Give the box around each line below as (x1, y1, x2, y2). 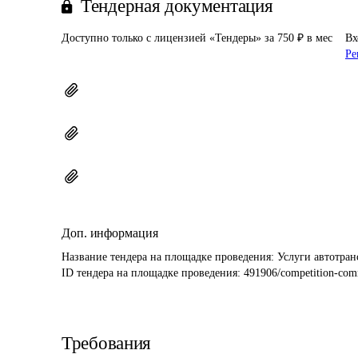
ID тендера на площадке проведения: (62, 267, 244, 279)
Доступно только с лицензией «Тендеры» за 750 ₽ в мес (62, 32, 332, 44)
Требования (62, 333, 151, 353)
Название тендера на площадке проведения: (62, 251, 277, 263)
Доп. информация (62, 226, 158, 240)
